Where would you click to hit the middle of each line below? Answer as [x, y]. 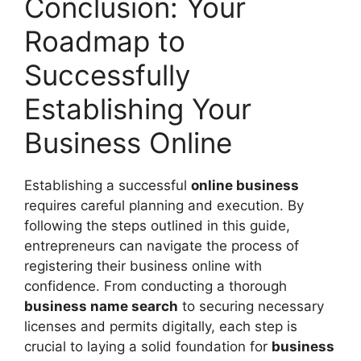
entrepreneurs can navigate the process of [162, 245]
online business [245, 185]
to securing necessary [251, 306]
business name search [101, 306]
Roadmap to [105, 41]
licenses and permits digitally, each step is [161, 326]
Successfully [107, 75]
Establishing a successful [108, 185]
